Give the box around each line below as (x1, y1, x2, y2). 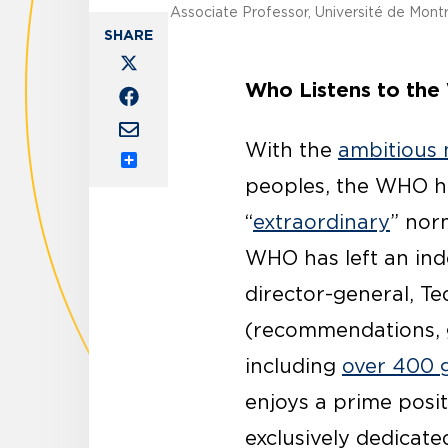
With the (245, 139, 338, 162)
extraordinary (253, 211, 390, 234)
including (245, 355, 342, 378)
